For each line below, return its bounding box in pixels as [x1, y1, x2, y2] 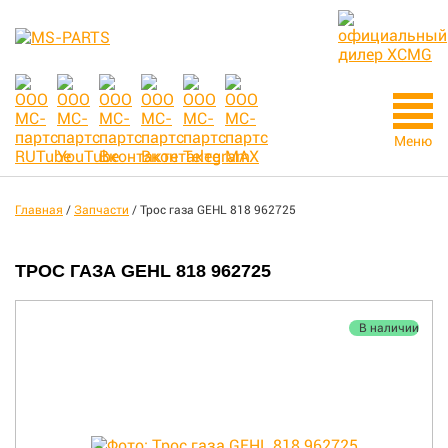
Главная [15, 203, 63, 217]
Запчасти [74, 203, 129, 217]
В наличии [359, 321, 419, 335]
